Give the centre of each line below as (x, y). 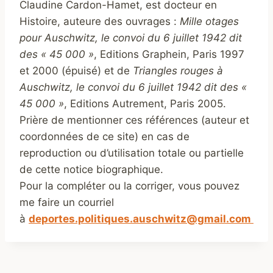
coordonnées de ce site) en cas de (105, 137)
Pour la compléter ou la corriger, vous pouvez (129, 186)
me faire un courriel (67, 203)
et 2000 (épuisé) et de (76, 71)
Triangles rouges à (178, 71)
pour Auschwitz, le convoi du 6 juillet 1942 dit (131, 38)
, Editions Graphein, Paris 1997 (169, 55)
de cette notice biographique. (91, 170)
